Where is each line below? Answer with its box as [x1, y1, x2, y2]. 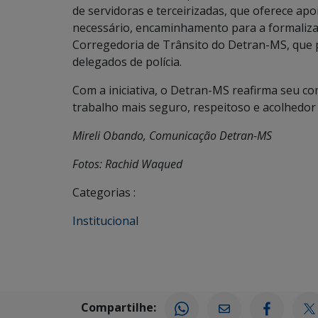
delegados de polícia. [72, 53, 185, 70]
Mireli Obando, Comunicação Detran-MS [72, 127, 272, 143]
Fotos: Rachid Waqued [72, 155, 182, 172]
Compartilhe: [81, 300, 156, 316]
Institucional [72, 212, 138, 229]
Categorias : [72, 184, 136, 200]
